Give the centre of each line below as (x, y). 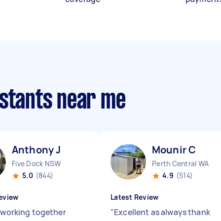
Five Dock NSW (37, 164)
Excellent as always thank (162, 212)
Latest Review (135, 197)
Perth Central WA (180, 164)
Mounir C (174, 150)
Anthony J (37, 150)
